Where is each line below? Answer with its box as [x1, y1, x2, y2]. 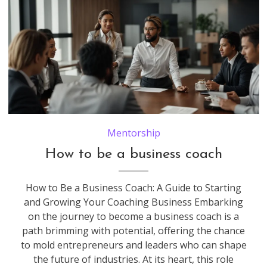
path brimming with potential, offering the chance [22, 224, 246, 238]
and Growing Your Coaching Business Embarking [24, 195, 244, 209]
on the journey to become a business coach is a [28, 210, 240, 223]
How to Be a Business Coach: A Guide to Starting [26, 181, 242, 195]
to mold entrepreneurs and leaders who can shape [20, 238, 247, 252]
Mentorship [107, 126, 160, 140]
